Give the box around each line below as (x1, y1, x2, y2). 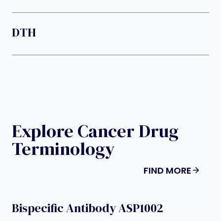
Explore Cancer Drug (12, 118, 179, 143)
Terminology (12, 136, 115, 161)
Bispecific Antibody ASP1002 (12, 199, 163, 216)
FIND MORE (144, 164, 191, 177)
